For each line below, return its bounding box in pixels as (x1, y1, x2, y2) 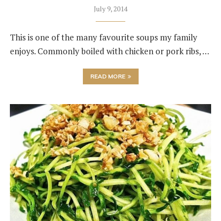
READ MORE (90, 73, 125, 80)
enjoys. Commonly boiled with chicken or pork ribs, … (10, 45, 209, 57)
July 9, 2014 (94, 4, 127, 13)
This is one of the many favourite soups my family (10, 32, 197, 43)
